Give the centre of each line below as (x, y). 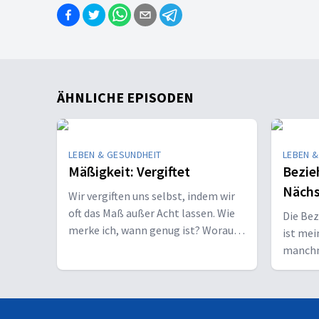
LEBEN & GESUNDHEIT (115, 155)
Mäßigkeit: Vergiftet (129, 171)
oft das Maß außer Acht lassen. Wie (152, 213)
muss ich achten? (110, 247)
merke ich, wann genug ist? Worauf (153, 230)
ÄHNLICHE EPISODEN (125, 97)
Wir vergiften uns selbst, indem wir (152, 196)
